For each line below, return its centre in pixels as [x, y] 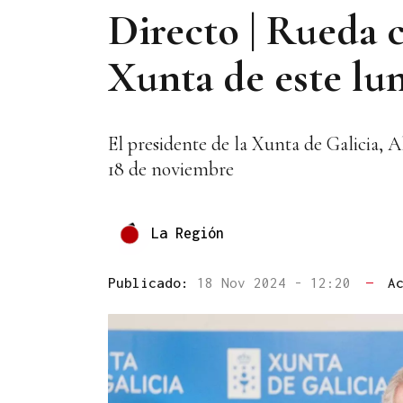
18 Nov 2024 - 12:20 [278, 283]
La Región [188, 233]
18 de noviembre [171, 170]
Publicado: [152, 283]
